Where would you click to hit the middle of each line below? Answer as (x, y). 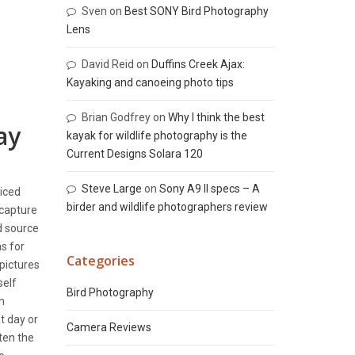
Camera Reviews (109, 327)
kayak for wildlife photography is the (157, 136)
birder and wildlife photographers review (167, 207)
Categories (100, 261)
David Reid (107, 64)
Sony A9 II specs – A (209, 189)
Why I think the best (216, 117)
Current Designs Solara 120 (134, 154)
